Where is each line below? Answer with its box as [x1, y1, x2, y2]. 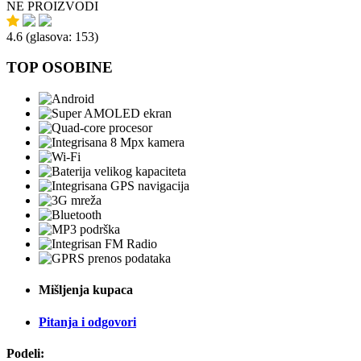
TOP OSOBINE [6, 59, 113, 77]
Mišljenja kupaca [39, 283, 133, 297]
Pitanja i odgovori [39, 314, 136, 329]
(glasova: [26, 29, 75, 44]
